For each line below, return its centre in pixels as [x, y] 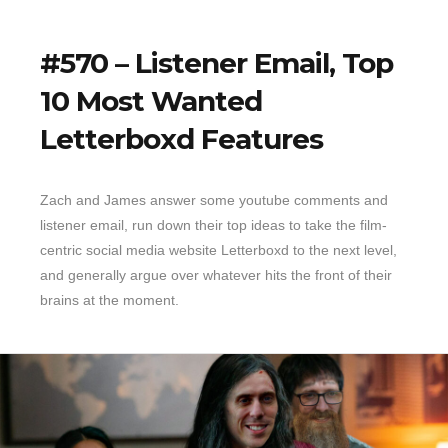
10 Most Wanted [151, 100]
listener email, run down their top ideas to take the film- [213, 224]
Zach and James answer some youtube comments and [214, 199]
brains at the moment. [109, 299]
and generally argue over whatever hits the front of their [216, 274]
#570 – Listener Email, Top [216, 62]
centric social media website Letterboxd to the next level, [218, 249]
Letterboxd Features [181, 138]
